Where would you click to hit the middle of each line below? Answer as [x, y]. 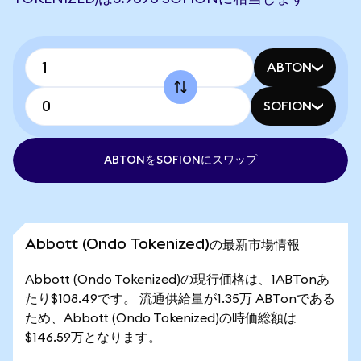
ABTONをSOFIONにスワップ [180, 160]
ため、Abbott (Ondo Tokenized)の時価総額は [161, 318]
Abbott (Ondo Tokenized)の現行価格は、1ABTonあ [177, 280]
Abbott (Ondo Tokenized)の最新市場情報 [162, 244]
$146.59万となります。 [93, 338]
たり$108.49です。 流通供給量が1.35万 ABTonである [180, 299]
